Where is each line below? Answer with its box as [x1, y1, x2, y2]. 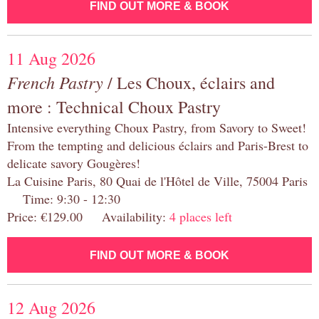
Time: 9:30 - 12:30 [7, 190, 120, 208]
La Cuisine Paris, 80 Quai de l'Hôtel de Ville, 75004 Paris [7, 172, 308, 190]
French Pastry [7, 70, 103, 94]
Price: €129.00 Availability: [7, 208, 169, 226]
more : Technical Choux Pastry [7, 95, 221, 119]
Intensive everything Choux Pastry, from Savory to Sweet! [7, 119, 306, 137]
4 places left [169, 208, 232, 226]
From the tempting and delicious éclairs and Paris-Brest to [7, 137, 308, 155]
